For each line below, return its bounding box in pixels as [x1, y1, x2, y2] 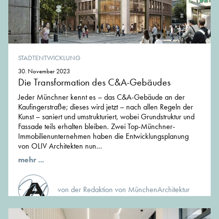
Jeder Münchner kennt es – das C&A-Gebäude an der [18, 92, 185, 103]
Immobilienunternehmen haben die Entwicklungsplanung [18, 131, 189, 142]
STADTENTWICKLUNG [18, 53, 81, 63]
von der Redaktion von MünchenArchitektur [58, 184, 190, 195]
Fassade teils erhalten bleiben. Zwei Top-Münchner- [18, 121, 175, 132]
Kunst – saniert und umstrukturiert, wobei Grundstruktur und [18, 111, 195, 122]
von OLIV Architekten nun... [18, 141, 102, 152]
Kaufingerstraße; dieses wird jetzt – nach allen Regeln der [18, 102, 193, 112]
